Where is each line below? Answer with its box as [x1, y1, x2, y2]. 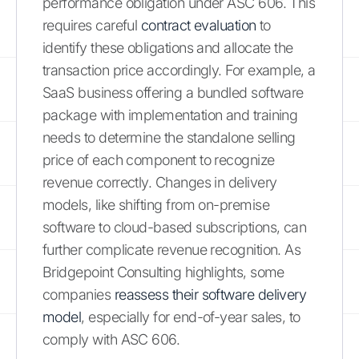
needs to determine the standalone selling [42, 128, 296, 146]
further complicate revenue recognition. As [42, 240, 301, 258]
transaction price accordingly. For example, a [42, 61, 316, 79]
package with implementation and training [42, 106, 298, 123]
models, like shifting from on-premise [42, 196, 270, 213]
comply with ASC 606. [42, 330, 180, 348]
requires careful [42, 16, 141, 34]
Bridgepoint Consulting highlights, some [42, 263, 284, 280]
